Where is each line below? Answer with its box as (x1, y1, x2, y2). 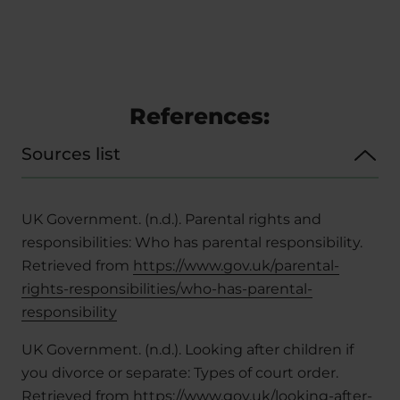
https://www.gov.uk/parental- (133, 256, 339, 274)
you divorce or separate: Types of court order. (21, 363, 338, 381)
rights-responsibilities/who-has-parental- (21, 279, 312, 297)
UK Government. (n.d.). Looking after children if (21, 340, 354, 358)
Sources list (21, 143, 121, 164)
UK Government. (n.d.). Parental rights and (21, 210, 321, 228)
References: (129, 102, 271, 129)
